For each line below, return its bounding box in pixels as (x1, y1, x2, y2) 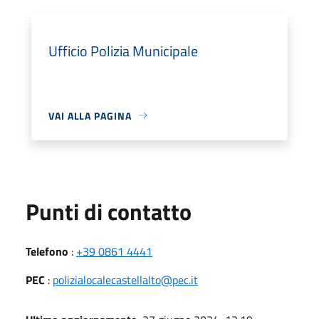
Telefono (26, 242, 68, 260)
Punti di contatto (26, 194, 192, 229)
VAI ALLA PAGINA (48, 108, 132, 123)
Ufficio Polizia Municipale (48, 39, 198, 62)
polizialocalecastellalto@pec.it (53, 271, 198, 288)
